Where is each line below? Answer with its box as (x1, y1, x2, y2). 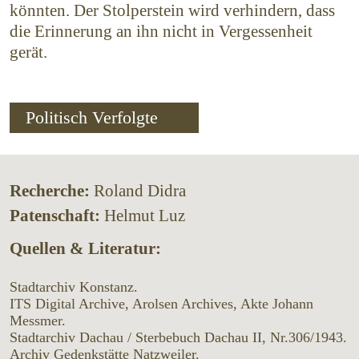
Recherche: (10, 181, 90, 201)
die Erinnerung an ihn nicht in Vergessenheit (10, 22, 313, 42)
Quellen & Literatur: (10, 239, 161, 259)
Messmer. (10, 313, 66, 329)
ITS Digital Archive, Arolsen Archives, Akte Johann (10, 296, 313, 313)
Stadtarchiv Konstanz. (10, 279, 138, 296)
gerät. (10, 42, 47, 63)
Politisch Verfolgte (26, 107, 163, 128)
